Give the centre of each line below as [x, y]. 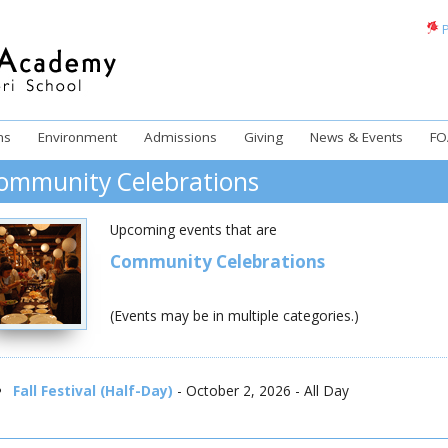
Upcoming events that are [193, 229]
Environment [78, 136]
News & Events [357, 136]
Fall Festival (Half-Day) [93, 390]
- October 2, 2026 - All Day [261, 390]
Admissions [181, 136]
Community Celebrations [217, 261]
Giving [264, 136]
